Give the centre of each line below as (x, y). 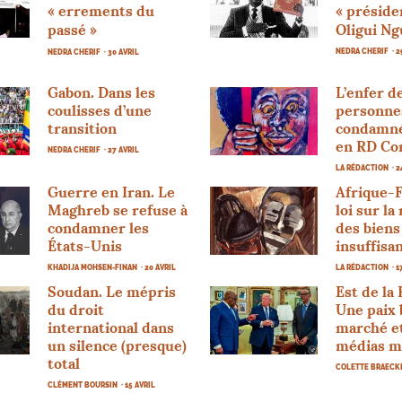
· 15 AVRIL (139, 385)
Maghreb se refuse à (118, 210)
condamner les (99, 227)
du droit (76, 309)
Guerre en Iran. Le (112, 192)
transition (83, 128)
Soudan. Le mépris (112, 291)
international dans (111, 327)
